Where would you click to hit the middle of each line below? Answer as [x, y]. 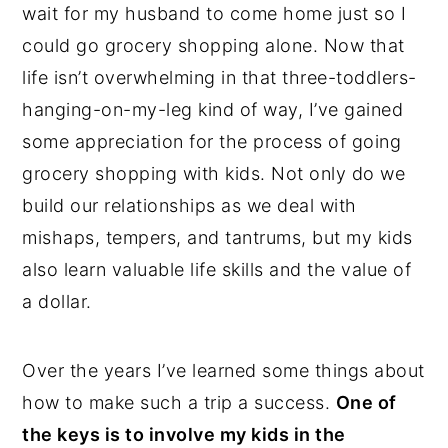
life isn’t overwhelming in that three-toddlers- [219, 77]
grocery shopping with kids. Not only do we [214, 173]
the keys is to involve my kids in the [184, 434]
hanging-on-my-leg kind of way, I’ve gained [213, 109]
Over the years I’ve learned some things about [223, 370]
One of [366, 402]
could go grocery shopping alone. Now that [213, 45]
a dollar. [57, 301]
